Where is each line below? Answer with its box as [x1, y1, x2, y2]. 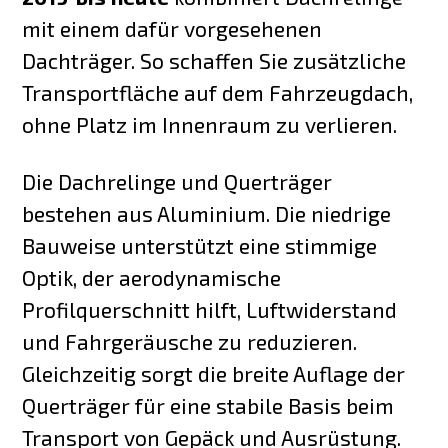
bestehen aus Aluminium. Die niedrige [22, 200, 392, 226]
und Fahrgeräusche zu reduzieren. [22, 328, 358, 354]
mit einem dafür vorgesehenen [22, 15, 323, 41]
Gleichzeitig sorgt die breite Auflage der [22, 360, 406, 386]
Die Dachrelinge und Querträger [22, 168, 333, 194]
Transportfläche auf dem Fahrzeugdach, [22, 79, 414, 105]
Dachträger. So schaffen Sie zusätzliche [22, 47, 407, 73]
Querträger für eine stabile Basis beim [22, 392, 395, 418]
